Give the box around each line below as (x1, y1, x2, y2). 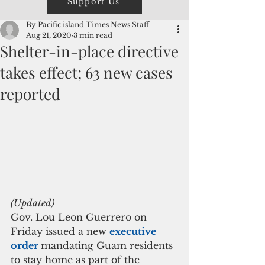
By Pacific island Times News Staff (26, 20, 149, 29)
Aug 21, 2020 (26, 31, 72, 40)
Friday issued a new (11, 225, 109, 238)
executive (109, 225, 159, 238)
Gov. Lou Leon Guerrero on (11, 211, 150, 224)
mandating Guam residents (41, 240, 176, 252)
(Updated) (11, 197, 54, 209)
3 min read (73, 31, 112, 40)
